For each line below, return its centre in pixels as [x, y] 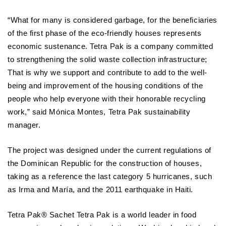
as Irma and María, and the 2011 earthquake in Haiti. [101, 189]
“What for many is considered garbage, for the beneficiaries [112, 20]
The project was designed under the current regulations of [109, 150]
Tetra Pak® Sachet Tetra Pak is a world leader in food [102, 215]
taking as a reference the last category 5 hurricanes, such [110, 176]
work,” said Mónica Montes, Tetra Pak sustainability [99, 112]
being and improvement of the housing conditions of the [105, 86]
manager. [24, 125]
